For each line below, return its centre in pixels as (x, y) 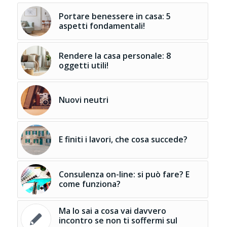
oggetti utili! (83, 65)
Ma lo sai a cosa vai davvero (112, 211)
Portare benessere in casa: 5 (115, 16)
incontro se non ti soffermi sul (118, 220)
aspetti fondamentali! (102, 26)
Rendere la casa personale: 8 (115, 55)
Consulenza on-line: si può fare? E (124, 174)
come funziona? (89, 184)
